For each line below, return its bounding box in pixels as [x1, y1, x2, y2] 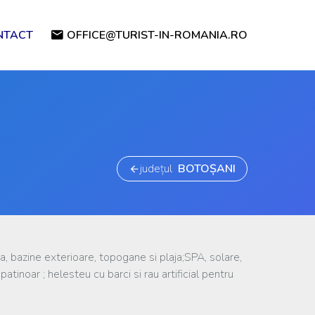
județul [140, 161, 178, 176]
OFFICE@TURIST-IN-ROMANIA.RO [67, 27, 247, 43]
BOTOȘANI [178, 161, 236, 176]
